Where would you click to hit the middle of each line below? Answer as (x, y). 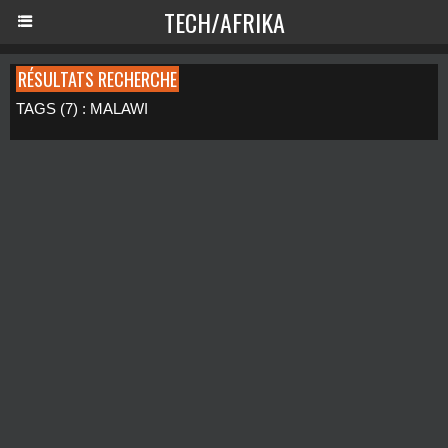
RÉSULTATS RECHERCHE (97, 79)
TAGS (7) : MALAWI (82, 108)
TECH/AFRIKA (224, 22)
